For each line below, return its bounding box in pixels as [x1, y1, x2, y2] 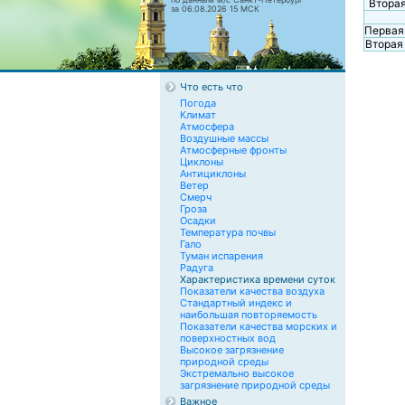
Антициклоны [180, 167, 246, 180]
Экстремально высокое [180, 367, 294, 380]
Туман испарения [180, 250, 263, 262]
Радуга [180, 261, 213, 274]
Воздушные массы [180, 132, 268, 145]
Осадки [180, 214, 216, 227]
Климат [180, 108, 216, 121]
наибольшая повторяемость [180, 308, 317, 321]
